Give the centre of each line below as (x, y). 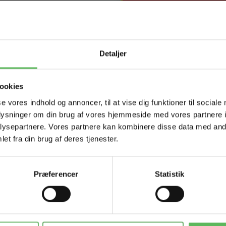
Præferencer (56, 174)
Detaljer (113, 53)
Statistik (169, 174)
